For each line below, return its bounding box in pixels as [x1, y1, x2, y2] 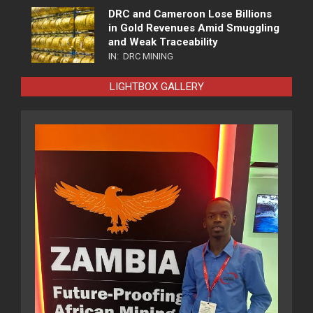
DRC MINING [123, 51, 173, 62]
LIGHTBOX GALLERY [109, 80, 204, 94]
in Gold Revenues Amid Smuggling [108, 22, 279, 35]
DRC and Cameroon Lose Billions [108, 8, 272, 21]
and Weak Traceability [108, 36, 218, 49]
